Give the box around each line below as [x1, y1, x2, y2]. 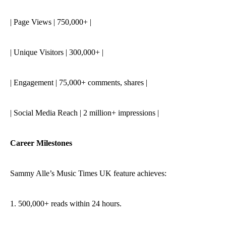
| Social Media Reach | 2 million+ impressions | [10, 108, 159, 117]
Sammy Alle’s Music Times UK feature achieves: [10, 169, 166, 178]
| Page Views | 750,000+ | [10, 18, 91, 26]
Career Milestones [10, 139, 72, 147]
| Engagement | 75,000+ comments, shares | [10, 78, 147, 87]
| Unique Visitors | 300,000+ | [10, 48, 103, 56]
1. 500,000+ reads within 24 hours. [10, 199, 122, 208]
